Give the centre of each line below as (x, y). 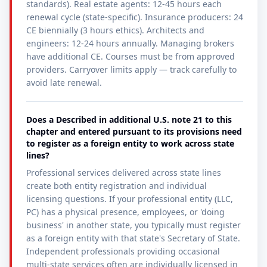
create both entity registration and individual (117, 186)
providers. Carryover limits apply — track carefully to (131, 69)
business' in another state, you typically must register (133, 225)
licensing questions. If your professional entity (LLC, (130, 199)
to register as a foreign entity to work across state (130, 143)
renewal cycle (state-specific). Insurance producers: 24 (135, 17)
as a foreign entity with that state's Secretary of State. (133, 238)
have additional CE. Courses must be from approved (131, 56)
